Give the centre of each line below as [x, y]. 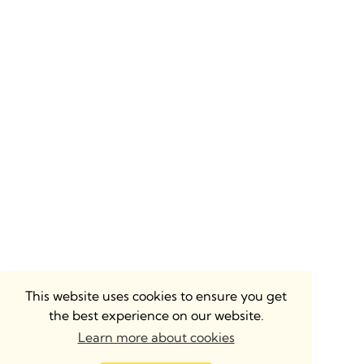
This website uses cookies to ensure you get [156, 295]
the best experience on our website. [156, 315]
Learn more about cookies [156, 338]
